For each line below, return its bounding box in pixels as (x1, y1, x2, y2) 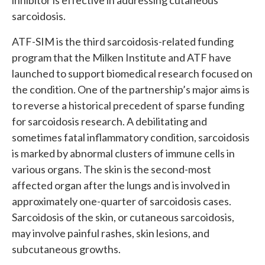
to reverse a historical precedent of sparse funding (12, 99, 244, 112)
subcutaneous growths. (12, 243, 121, 256)
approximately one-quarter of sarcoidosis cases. (12, 195, 231, 208)
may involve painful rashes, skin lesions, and (12, 227, 209, 240)
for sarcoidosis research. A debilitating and (12, 115, 207, 128)
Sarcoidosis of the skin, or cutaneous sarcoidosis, (12, 211, 234, 224)
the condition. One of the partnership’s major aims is (12, 83, 250, 96)
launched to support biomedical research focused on (12, 67, 253, 80)
